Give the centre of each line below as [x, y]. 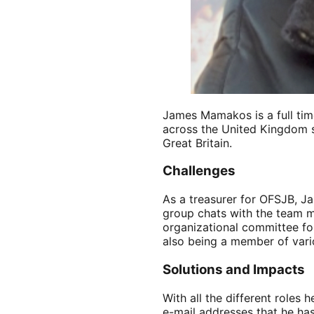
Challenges [199, 171]
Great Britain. [197, 143]
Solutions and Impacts [234, 269]
